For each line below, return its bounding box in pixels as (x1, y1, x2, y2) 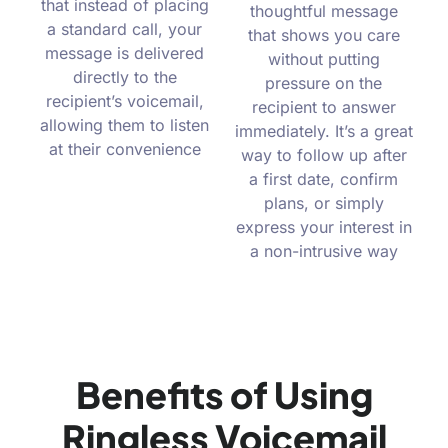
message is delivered (45, 42, 204, 63)
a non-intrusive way (249, 240, 398, 261)
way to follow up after (240, 144, 407, 165)
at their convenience (48, 138, 201, 159)
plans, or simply (263, 192, 384, 213)
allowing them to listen (40, 114, 209, 135)
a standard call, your (47, 18, 202, 39)
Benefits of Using (75, 371, 373, 417)
